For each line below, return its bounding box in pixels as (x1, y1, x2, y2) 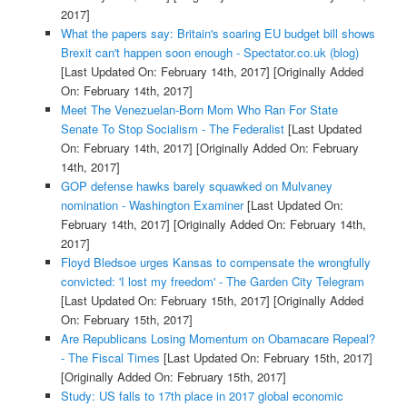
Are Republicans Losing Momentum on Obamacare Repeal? (60, 330, 375, 348)
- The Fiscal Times (60, 349, 160, 367)
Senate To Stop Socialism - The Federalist (60, 120, 284, 138)
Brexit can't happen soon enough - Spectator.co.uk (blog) (60, 44, 359, 62)
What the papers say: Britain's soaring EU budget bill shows (60, 25, 375, 43)
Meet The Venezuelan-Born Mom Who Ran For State (60, 101, 338, 119)
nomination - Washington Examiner (60, 196, 243, 214)
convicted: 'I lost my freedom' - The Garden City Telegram (60, 273, 364, 291)
